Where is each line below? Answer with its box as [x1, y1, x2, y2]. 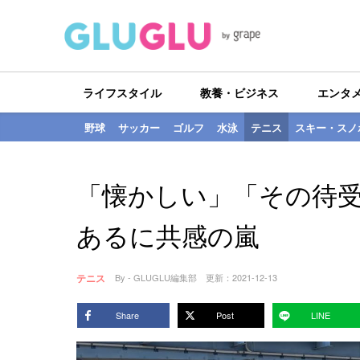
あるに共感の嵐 [76, 216, 260, 253]
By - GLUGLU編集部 [114, 271, 197, 284]
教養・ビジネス [200, 84, 279, 100]
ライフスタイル [83, 84, 162, 100]
